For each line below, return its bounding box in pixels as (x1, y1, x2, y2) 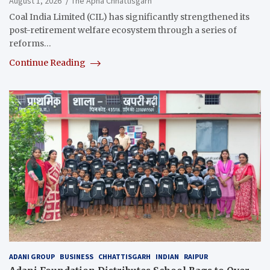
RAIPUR (184, 252, 208, 262)
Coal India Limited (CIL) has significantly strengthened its (9, 11, 250, 23)
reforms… (9, 38, 51, 49)
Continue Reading (9, 57, 87, 69)
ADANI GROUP (9, 252, 55, 262)
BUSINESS (60, 252, 93, 262)
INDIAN (155, 252, 179, 262)
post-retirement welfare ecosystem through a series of (9, 25, 237, 36)
